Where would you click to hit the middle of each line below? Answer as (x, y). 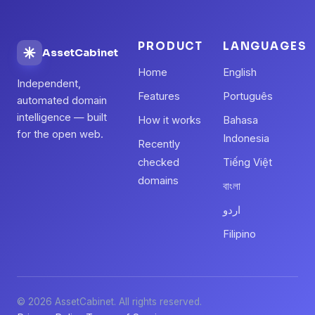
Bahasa (241, 120)
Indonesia (246, 139)
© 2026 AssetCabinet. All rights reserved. (109, 302)
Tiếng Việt (248, 162)
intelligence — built (62, 117)
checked (159, 162)
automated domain (62, 101)
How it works (170, 120)
